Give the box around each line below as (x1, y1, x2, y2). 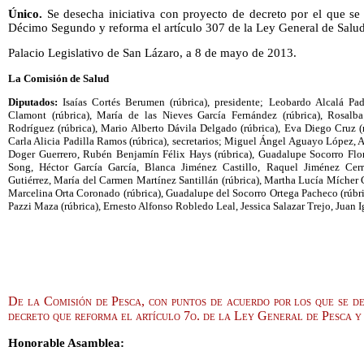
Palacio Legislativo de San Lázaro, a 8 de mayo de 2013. (8, 46, 297, 60)
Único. (8, 6, 42, 20)
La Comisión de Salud (8, 71, 109, 84)
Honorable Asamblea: (8, 336, 124, 350)
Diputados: (8, 96, 63, 109)
